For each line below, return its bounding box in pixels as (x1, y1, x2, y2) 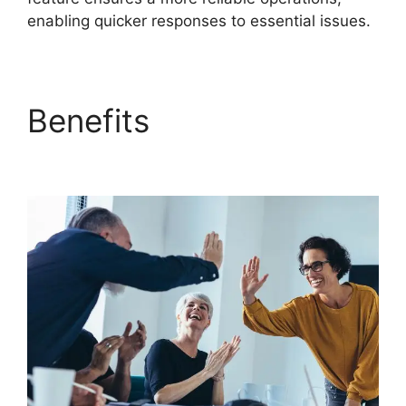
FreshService (159, 101, 353, 140)
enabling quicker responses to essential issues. (27, 11, 375, 30)
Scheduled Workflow (27, 139, 333, 178)
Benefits (27, 101, 159, 140)
